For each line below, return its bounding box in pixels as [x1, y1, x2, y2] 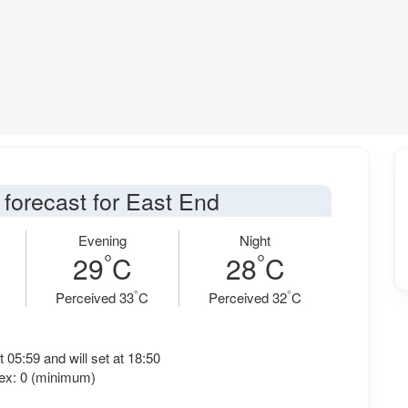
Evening [77, 230, 127, 250]
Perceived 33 [56, 288, 135, 307]
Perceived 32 [209, 288, 288, 307]
